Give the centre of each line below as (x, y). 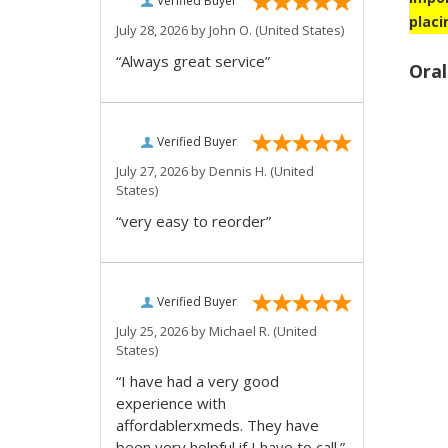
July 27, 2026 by (162, 171)
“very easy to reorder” (193, 221)
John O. (230, 30)
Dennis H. (238, 171)
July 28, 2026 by (162, 30)
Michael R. (239, 331)
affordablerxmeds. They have (217, 425)
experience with (171, 403)
